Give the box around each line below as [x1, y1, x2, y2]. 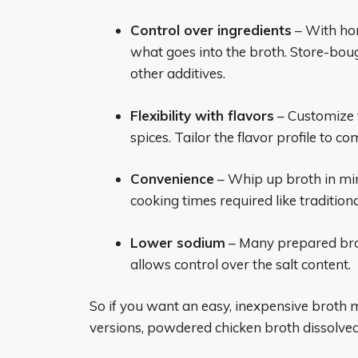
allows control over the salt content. [130, 255, 351, 272]
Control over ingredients [130, 22, 292, 38]
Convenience [130, 170, 214, 187]
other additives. [130, 65, 225, 82]
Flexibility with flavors [130, 106, 274, 124]
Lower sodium [130, 233, 225, 251]
